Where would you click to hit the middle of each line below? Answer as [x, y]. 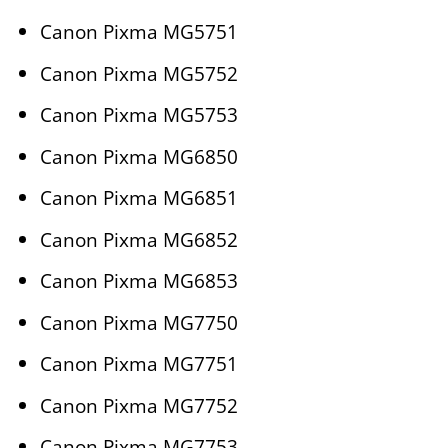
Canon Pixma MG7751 [138, 364]
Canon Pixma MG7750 [138, 322]
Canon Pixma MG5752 [138, 73]
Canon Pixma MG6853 [138, 281]
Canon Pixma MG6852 [138, 239]
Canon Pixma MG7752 [138, 405]
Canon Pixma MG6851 [138, 198]
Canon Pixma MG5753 [138, 115]
